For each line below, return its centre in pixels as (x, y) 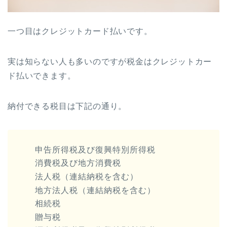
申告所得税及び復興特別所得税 (95, 149)
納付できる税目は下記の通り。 (67, 106)
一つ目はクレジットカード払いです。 (80, 31)
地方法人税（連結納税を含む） (95, 190)
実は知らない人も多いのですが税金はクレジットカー (110, 61)
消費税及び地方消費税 (78, 163)
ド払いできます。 (42, 75)
